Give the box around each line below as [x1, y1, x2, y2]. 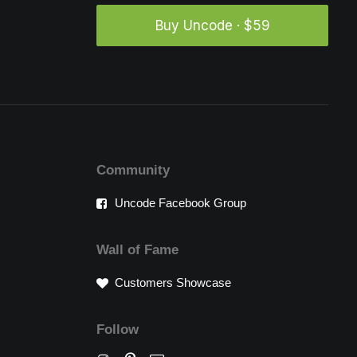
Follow [96, 322, 139, 337]
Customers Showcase [114, 276, 231, 289]
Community [96, 163, 170, 178]
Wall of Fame [96, 242, 178, 257]
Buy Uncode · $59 [155, 18, 270, 33]
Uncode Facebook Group [114, 196, 246, 210]
